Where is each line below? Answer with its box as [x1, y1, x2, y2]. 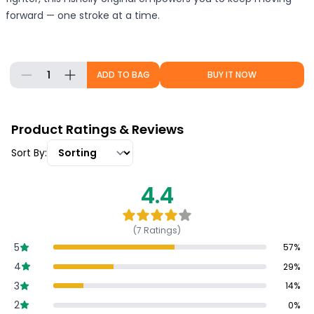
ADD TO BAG [97, 69, 150, 81]
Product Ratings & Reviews [11, 121, 184, 139]
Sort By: [11, 146, 47, 161]
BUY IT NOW [207, 69, 257, 81]
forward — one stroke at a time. [6, 8, 160, 22]
